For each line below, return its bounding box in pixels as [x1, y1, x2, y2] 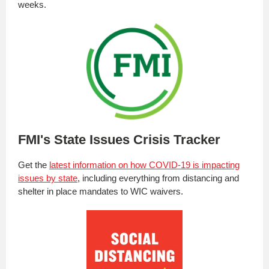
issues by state [18, 173, 77, 183]
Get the [18, 160, 49, 170]
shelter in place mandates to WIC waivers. [18, 186, 186, 196]
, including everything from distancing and [77, 173, 239, 183]
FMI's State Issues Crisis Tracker [18, 132, 220, 147]
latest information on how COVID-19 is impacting [49, 160, 240, 170]
